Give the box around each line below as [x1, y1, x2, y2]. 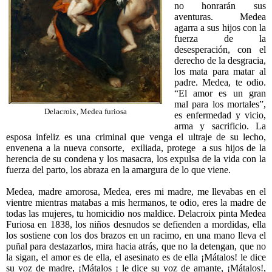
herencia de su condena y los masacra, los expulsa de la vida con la [6, 154, 266, 165]
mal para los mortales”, [174, 99, 266, 110]
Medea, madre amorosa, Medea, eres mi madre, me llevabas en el [6, 186, 266, 197]
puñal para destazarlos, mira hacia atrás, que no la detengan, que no [6, 241, 266, 252]
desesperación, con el [174, 44, 266, 55]
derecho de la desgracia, [174, 55, 266, 66]
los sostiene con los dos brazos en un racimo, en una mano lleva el [6, 230, 266, 241]
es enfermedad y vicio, [174, 110, 266, 121]
